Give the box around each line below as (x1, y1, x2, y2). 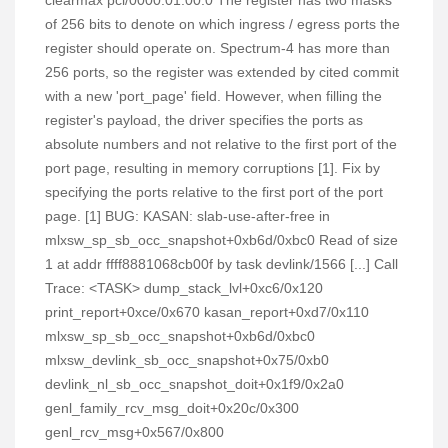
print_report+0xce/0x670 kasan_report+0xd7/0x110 (45, 304, 369, 320)
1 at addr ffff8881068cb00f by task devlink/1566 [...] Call (45, 256, 398, 272)
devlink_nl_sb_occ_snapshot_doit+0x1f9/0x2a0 (45, 376, 344, 392)
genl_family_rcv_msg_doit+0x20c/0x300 (45, 400, 299, 416)
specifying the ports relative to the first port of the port (45, 184, 383, 200)
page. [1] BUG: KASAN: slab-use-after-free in (45, 208, 330, 224)
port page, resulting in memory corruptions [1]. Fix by (45, 160, 380, 176)
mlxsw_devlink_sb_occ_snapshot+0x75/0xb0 (45, 352, 329, 368)
